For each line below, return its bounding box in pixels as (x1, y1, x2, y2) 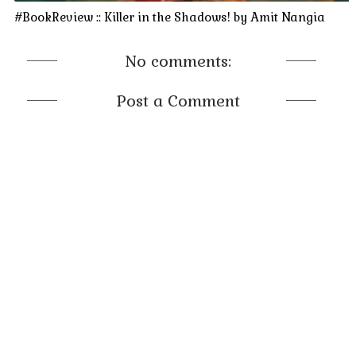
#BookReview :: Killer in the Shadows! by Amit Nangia (14, 10, 325, 25)
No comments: (124, 51, 231, 72)
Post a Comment (115, 91, 240, 112)
